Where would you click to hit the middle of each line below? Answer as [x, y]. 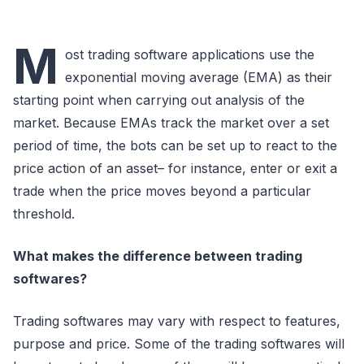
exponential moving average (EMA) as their [199, 77]
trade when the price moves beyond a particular [162, 191]
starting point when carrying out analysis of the [159, 100]
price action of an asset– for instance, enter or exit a [175, 168]
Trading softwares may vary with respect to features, [177, 321]
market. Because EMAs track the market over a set [171, 123]
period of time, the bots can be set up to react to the [175, 145]
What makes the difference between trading [158, 256]
